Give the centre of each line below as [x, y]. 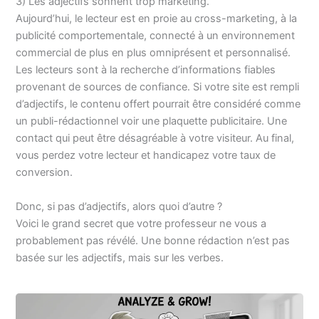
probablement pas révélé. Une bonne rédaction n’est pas [153, 240]
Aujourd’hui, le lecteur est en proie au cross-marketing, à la [157, 19]
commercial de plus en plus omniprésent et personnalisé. [153, 53]
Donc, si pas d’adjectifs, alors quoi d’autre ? [119, 206]
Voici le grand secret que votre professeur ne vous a [141, 223]
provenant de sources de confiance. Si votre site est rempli [158, 87]
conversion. [45, 173]
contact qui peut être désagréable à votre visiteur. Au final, [155, 138]
